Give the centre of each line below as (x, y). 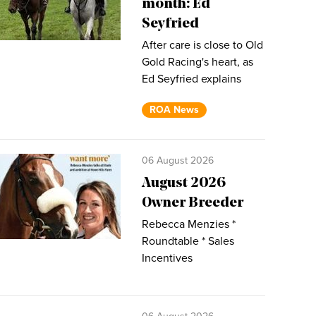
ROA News (174, 110)
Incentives (167, 258)
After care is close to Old (202, 45)
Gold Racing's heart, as (197, 62)
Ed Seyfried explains (192, 79)
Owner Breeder (193, 203)
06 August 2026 (178, 160)
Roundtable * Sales (188, 241)
